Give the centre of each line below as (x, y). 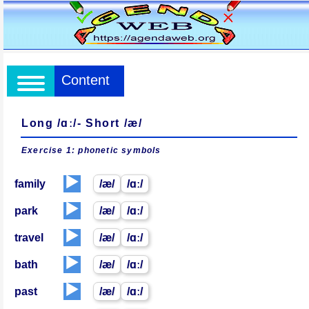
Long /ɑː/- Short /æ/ (82, 123)
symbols (141, 150)
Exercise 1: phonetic (72, 150)
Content (86, 80)
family (30, 184)
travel (29, 238)
